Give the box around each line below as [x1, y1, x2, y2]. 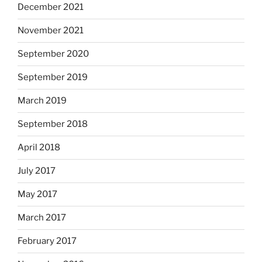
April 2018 [18, 142, 60, 153]
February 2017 [18, 236, 77, 247]
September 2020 [18, 49, 89, 60]
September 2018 [18, 119, 88, 130]
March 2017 [18, 212, 66, 223]
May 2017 [18, 189, 57, 200]
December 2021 [18, 2, 84, 13]
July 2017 [18, 166, 56, 177]
